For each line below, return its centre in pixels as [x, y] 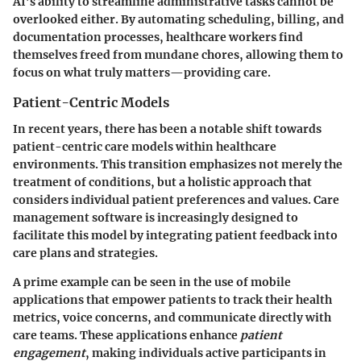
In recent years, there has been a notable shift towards [167, 129]
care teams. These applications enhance [127, 335]
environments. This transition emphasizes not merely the [178, 164]
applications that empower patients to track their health [172, 299]
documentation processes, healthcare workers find [158, 37]
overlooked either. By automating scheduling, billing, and [178, 20]
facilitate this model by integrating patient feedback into [175, 235]
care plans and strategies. [85, 253]
